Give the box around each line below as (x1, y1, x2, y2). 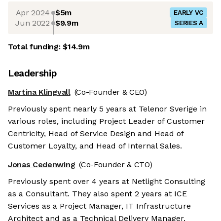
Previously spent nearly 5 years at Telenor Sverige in (8, 104, 207, 114)
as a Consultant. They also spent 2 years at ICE (8, 189, 187, 199)
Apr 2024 (15, 7, 50, 17)
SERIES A (175, 19, 203, 27)
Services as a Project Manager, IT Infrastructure (8, 201, 191, 211)
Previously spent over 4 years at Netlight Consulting (8, 177, 205, 186)
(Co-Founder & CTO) (79, 160, 152, 170)
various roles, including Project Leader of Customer (8, 116, 205, 126)
